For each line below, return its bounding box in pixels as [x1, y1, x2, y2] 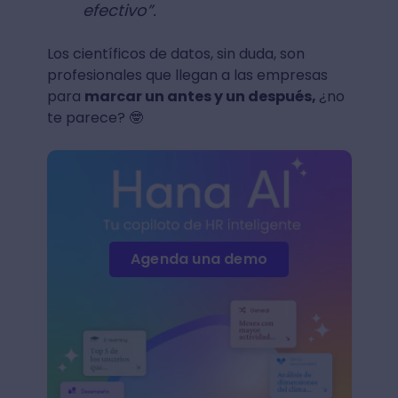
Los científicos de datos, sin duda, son [46, 43, 305, 64]
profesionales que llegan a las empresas [46, 64, 328, 85]
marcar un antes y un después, [84, 85, 319, 107]
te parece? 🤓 [46, 107, 143, 128]
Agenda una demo [131, 249, 267, 270]
